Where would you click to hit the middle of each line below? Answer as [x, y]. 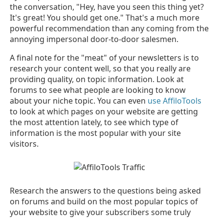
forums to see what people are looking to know [98, 90]
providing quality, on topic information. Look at [97, 79]
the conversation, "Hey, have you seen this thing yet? [107, 7]
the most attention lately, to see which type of [94, 122]
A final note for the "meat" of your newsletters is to [104, 57]
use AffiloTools [175, 100]
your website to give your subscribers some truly [100, 212]
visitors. [25, 143]
